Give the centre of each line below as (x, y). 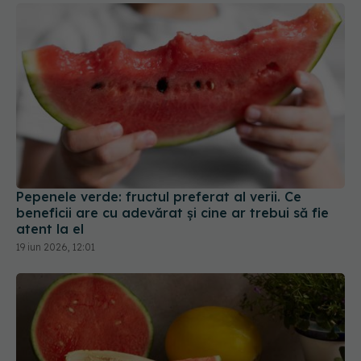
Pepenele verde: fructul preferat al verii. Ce (159, 140)
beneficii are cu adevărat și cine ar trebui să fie (172, 156)
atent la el (50, 172)
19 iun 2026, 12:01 (56, 190)
